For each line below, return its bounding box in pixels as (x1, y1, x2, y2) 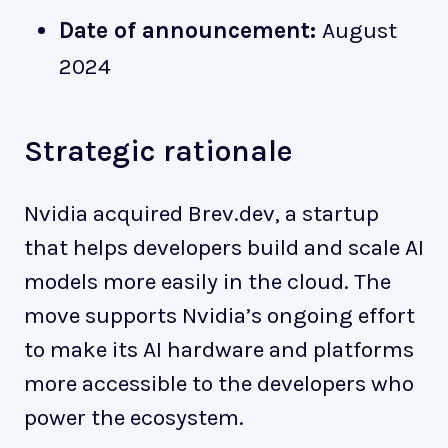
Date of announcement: (58, 17, 322, 45)
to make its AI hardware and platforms (24, 335, 414, 363)
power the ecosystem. (24, 403, 244, 431)
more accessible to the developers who (24, 369, 414, 397)
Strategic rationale (24, 132, 292, 169)
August (321, 17, 397, 45)
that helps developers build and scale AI (24, 233, 424, 261)
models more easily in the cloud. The (24, 267, 391, 295)
